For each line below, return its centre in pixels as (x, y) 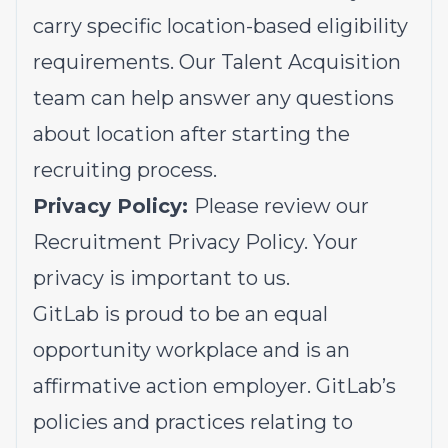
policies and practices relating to (193, 422)
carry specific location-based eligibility (220, 26)
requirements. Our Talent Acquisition (217, 62)
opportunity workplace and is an (191, 350)
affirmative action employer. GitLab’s (214, 386)
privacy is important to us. (161, 278)
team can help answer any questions (213, 98)
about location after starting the (191, 134)
